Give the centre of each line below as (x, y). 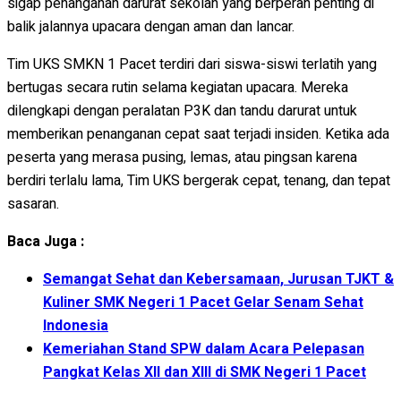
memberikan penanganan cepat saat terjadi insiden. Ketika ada (198, 134)
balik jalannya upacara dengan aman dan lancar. (151, 26)
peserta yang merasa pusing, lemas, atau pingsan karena (182, 157)
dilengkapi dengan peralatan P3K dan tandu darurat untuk (182, 111)
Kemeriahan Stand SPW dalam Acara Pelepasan (204, 349)
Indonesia (76, 325)
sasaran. (33, 204)
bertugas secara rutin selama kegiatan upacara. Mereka (178, 87)
